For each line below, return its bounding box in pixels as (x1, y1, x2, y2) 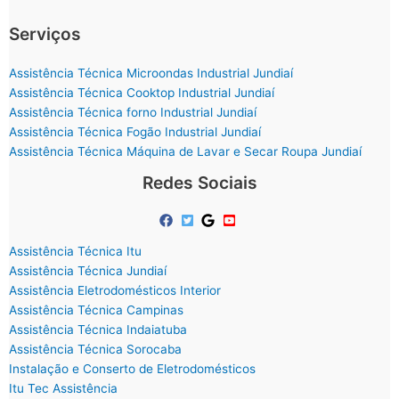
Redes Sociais (142, 172, 257, 194)
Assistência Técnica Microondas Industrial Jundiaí (9, 66, 293, 81)
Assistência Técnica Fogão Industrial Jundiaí (9, 125, 261, 140)
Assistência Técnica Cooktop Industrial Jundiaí (9, 85, 274, 101)
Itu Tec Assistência (9, 380, 118, 395)
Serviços (9, 23, 81, 45)
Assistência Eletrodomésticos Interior (9, 282, 221, 297)
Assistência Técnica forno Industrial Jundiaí (9, 105, 256, 120)
